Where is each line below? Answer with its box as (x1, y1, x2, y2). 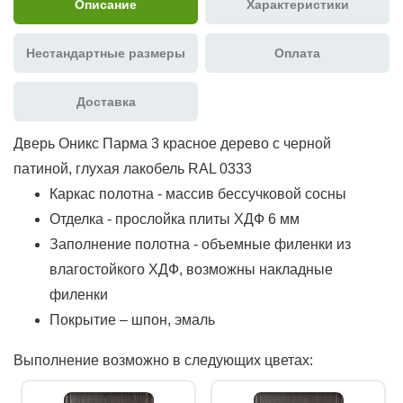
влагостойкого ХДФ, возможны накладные (49, 261, 333, 277)
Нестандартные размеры (26, 45, 185, 60)
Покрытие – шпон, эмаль (49, 311, 215, 327)
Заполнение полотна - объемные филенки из (49, 236, 351, 252)
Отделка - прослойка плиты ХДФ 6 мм (49, 210, 300, 227)
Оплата (274, 45, 320, 60)
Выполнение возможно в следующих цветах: (13, 352, 313, 368)
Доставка (76, 94, 136, 109)
